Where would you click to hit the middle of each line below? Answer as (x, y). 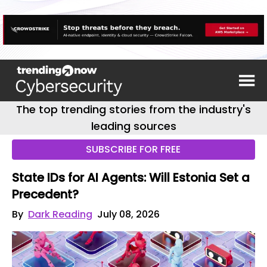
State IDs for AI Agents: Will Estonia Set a (131, 178)
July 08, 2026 (128, 214)
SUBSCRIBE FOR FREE (133, 149)
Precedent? (45, 194)
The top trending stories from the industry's (133, 109)
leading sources (133, 126)
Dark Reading (60, 214)
